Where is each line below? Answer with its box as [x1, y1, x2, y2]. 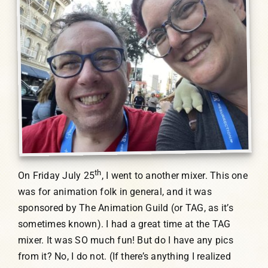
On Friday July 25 [17, 170, 95, 182]
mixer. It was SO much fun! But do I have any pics [17, 234, 233, 246]
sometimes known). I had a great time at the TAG [17, 218, 231, 230]
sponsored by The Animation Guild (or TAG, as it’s [17, 202, 233, 214]
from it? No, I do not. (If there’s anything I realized [17, 251, 231, 263]
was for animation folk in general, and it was [17, 186, 212, 198]
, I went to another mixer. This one [101, 170, 248, 182]
